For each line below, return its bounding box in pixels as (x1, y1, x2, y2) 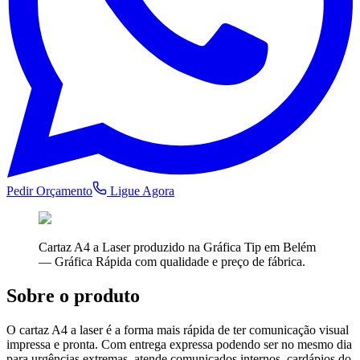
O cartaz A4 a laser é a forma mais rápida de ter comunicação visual (6, 322, 349, 337)
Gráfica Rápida (55, 254, 132, 268)
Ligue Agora (107, 183, 174, 198)
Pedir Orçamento (6, 183, 92, 198)
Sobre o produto (6, 284, 140, 306)
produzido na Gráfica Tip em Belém (130, 239, 316, 254)
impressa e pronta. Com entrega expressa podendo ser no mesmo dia (6, 337, 352, 351)
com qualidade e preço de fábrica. (132, 254, 305, 268)
